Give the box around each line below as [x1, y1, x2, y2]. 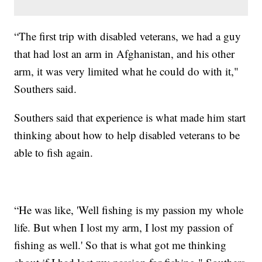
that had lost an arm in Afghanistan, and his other [14, 46, 235, 61]
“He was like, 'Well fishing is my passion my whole [14, 202, 244, 217]
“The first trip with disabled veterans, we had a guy [14, 28, 242, 43]
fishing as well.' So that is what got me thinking [14, 237, 227, 252]
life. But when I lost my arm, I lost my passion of [14, 219, 233, 235]
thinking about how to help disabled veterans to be [14, 127, 240, 142]
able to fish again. [14, 144, 94, 160]
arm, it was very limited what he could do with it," [14, 63, 239, 78]
